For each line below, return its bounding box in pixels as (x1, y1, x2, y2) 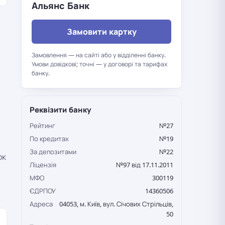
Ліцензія (30, 160, 56, 169)
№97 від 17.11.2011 (116, 160, 173, 169)
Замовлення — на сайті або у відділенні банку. (32, 51, 166, 59)
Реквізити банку (30, 104, 91, 115)
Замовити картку (66, 26, 137, 37)
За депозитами (30, 147, 76, 156)
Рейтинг (30, 121, 55, 130)
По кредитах (30, 134, 69, 143)
